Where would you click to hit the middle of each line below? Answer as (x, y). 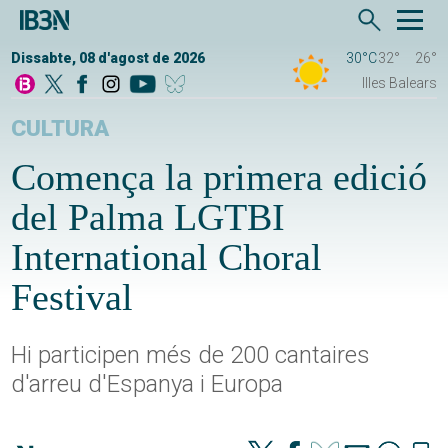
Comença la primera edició (219, 177)
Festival (72, 297)
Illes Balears (399, 83)
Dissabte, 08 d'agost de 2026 (108, 58)
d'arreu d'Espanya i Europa (147, 384)
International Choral (167, 257)
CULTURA (60, 129)
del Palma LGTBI (148, 217)
